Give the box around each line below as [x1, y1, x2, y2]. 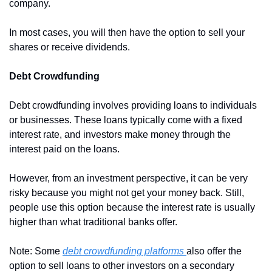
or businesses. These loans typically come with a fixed [9, 114, 242, 125]
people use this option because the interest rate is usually [9, 202, 255, 212]
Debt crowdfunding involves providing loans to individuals [9, 100, 257, 110]
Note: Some [9, 245, 63, 256]
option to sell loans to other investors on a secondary [9, 260, 234, 271]
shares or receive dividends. [9, 41, 132, 52]
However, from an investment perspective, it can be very [9, 172, 248, 183]
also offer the [186, 245, 242, 256]
